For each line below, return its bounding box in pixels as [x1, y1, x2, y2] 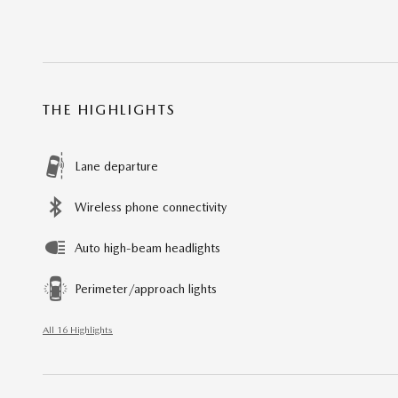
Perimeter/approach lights [75, 282, 217, 297]
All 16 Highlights [43, 324, 113, 337]
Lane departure [75, 159, 158, 174]
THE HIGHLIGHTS [43, 101, 177, 119]
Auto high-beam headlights [75, 241, 220, 256]
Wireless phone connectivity [75, 200, 227, 215]
